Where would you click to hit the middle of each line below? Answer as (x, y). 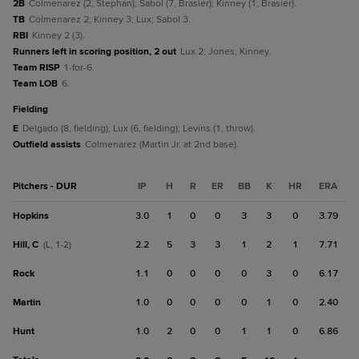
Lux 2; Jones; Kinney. (226, 52)
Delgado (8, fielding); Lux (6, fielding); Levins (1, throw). (139, 129)
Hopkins (31, 216)
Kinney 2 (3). (58, 36)
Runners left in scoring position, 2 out (95, 52)
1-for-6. (79, 68)
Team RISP (36, 68)
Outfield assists (47, 145)
